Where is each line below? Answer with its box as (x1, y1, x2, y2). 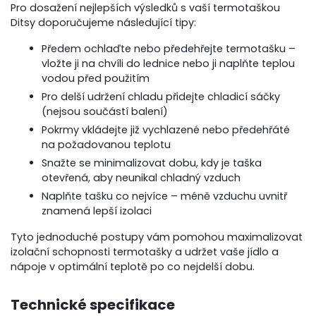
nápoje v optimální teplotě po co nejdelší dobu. (11, 259, 255, 274)
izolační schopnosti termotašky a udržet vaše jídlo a (11, 244, 279, 259)
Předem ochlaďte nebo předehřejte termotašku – (42, 41, 296, 56)
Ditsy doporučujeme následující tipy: (11, 15, 197, 30)
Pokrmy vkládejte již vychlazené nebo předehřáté (42, 122, 291, 137)
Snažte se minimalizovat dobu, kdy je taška (42, 155, 262, 170)
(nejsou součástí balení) (42, 104, 169, 119)
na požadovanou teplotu (42, 137, 171, 152)
